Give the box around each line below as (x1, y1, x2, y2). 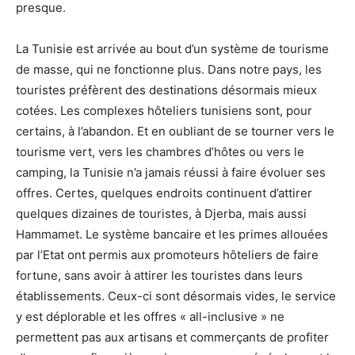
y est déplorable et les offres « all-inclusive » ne (16, 309, 284, 325)
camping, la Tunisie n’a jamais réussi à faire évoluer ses (16, 165, 326, 181)
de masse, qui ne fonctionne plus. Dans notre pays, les (16, 62, 322, 78)
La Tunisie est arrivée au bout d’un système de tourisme (16, 41, 329, 57)
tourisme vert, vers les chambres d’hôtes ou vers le (16, 144, 304, 160)
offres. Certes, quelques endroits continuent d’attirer (16, 185, 312, 201)
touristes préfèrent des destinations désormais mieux (16, 82, 317, 98)
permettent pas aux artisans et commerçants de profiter (16, 330, 329, 345)
